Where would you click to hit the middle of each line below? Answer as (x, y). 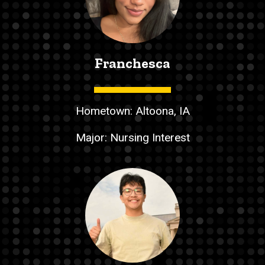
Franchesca (132, 63)
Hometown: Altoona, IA (132, 111)
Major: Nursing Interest (132, 137)
